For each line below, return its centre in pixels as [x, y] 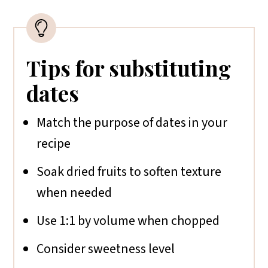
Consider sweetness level [106, 249]
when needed [74, 193]
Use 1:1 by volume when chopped [128, 221]
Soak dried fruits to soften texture [129, 172]
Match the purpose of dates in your [132, 123]
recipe [54, 144]
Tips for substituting [129, 68]
